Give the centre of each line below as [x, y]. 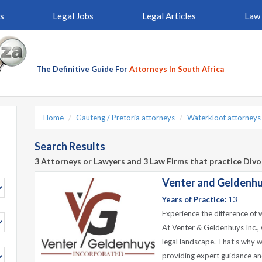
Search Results [70, 146]
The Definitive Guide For [83, 69]
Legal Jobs [73, 16]
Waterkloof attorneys [224, 118]
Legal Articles [169, 16]
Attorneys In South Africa [177, 69]
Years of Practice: [194, 199]
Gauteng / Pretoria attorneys [125, 118]
